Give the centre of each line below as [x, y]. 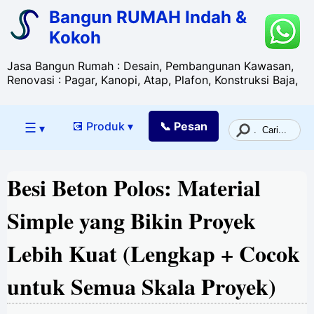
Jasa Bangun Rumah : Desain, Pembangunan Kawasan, [150, 66]
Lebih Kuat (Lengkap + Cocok [153, 253]
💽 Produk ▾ [102, 126]
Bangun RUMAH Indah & [148, 17]
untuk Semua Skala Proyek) [142, 286]
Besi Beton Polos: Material [134, 187]
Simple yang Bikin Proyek [131, 220]
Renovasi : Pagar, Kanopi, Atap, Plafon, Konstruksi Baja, [152, 80]
